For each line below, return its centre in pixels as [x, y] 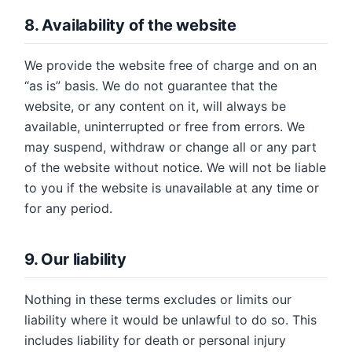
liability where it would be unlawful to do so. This [170, 320]
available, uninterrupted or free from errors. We [165, 126]
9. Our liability [75, 259]
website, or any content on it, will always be [155, 106]
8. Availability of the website [130, 25]
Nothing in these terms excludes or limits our [158, 299]
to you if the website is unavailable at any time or [172, 188]
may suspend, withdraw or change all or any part [170, 147]
